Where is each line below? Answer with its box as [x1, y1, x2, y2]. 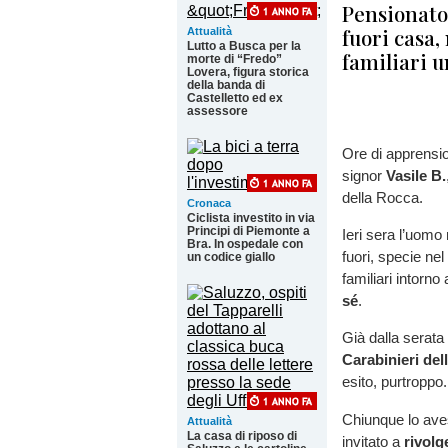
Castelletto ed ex [187, 91, 283, 105]
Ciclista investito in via [187, 211, 315, 225]
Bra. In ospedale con [187, 237, 303, 251]
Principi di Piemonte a [187, 224, 310, 238]
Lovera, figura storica [187, 65, 309, 79]
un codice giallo [187, 250, 275, 264]
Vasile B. [386, 167, 446, 184]
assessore [187, 104, 248, 118]
